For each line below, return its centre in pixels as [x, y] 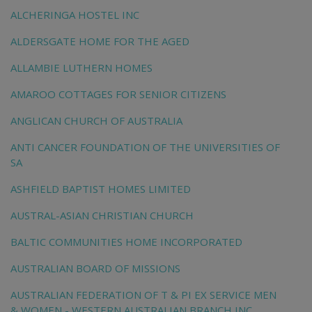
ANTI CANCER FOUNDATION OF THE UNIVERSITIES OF [145, 147]
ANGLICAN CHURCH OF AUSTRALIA [96, 121]
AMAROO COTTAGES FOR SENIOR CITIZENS [118, 94]
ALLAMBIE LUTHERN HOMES [81, 68]
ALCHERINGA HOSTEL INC [75, 15]
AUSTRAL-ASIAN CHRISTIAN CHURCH [102, 216]
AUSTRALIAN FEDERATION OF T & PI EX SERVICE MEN [143, 295]
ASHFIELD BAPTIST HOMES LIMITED [101, 189]
